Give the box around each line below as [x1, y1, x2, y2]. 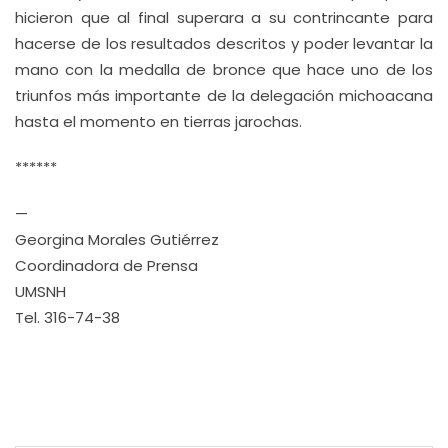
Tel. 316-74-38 [15, 307, 120, 328]
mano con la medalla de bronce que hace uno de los [15, 59, 433, 80]
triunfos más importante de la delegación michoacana [15, 85, 433, 106]
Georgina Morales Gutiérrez [15, 229, 219, 250]
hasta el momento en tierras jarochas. [15, 111, 302, 132]
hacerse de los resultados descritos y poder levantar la [15, 33, 433, 54]
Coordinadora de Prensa [15, 255, 198, 276]
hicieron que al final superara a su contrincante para [15, 7, 433, 28]
